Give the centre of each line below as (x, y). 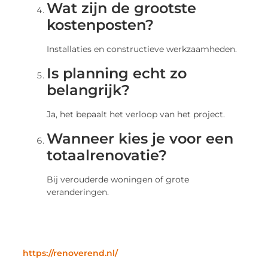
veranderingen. (78, 192)
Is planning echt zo (117, 74)
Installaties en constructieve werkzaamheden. (142, 49)
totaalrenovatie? (107, 156)
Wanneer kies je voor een (140, 139)
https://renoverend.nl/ (71, 253)
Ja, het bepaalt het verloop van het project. (136, 115)
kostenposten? (100, 25)
